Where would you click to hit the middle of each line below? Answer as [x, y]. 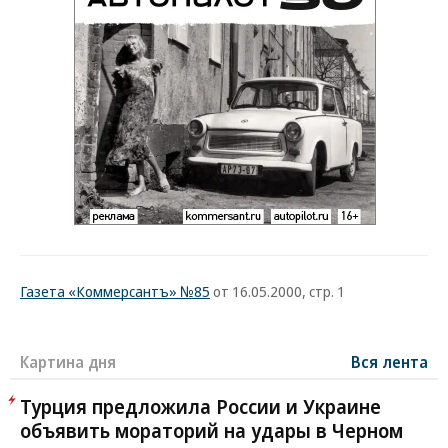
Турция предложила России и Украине [200, 406]
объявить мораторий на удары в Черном [211, 430]
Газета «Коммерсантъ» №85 [115, 291]
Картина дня [68, 362]
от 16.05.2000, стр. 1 [277, 291]
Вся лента [389, 362]
